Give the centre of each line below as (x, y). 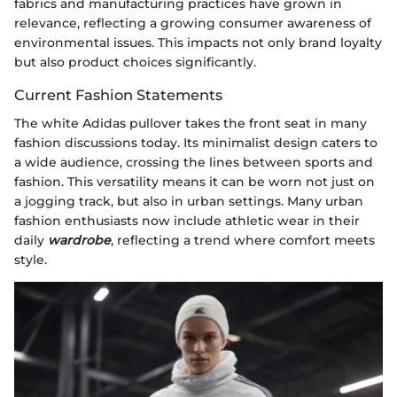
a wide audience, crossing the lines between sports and (194, 163)
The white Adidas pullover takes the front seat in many (191, 124)
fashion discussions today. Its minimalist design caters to (196, 143)
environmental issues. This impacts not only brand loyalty (198, 43)
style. (31, 260)
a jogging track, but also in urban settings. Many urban (189, 202)
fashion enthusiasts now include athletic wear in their (187, 221)
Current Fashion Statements (118, 95)
